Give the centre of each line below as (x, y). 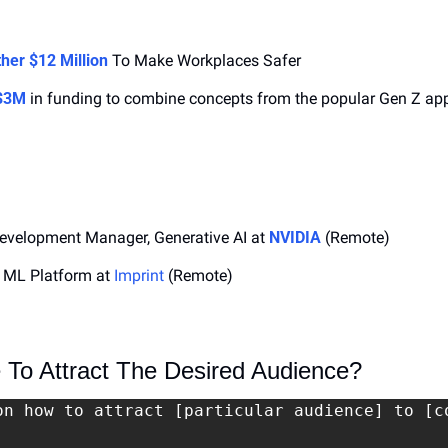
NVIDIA (295, 238)
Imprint (139, 276)
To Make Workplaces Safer (204, 61)
